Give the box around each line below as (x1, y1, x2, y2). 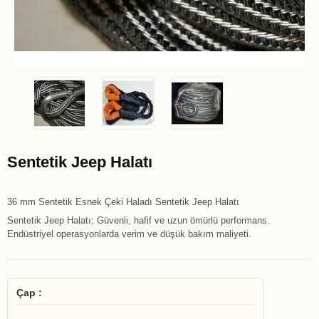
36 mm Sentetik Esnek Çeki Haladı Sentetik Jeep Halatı (7, 196, 239, 207)
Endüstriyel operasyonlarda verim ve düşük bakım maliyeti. (7, 229, 251, 239)
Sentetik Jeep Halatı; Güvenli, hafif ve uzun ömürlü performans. (7, 215, 270, 226)
